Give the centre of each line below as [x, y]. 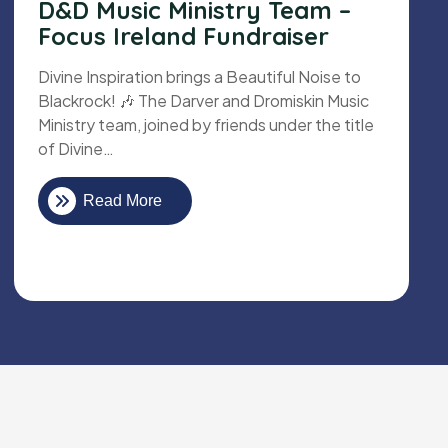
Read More [122, 201]
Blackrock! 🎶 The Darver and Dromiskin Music [203, 101]
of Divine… [76, 149]
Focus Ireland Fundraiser [183, 36]
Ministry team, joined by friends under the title [206, 125]
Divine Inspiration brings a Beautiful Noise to [199, 77]
